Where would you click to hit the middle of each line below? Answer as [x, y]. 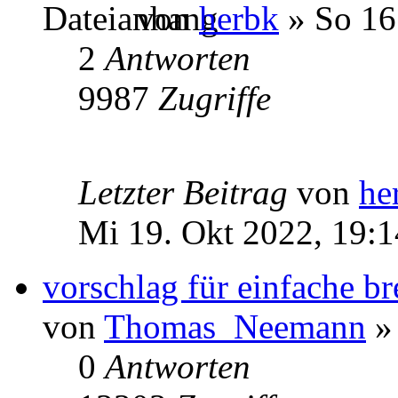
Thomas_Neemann [235, 326]
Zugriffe [215, 98]
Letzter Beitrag [187, 192]
